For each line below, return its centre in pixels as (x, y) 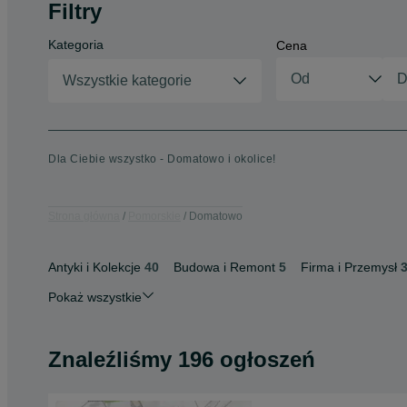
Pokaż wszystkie (95, 297)
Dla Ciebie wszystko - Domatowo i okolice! (162, 159)
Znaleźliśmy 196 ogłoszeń (182, 359)
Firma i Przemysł (349, 267)
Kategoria (76, 45)
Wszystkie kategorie (127, 80)
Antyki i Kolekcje (94, 267)
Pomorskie (154, 216)
